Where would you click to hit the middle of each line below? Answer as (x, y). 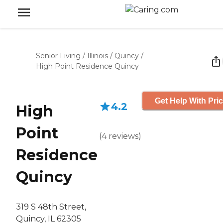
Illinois (98, 56)
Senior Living (58, 56)
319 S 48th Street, (51, 207)
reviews (123, 136)
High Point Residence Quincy (87, 66)
